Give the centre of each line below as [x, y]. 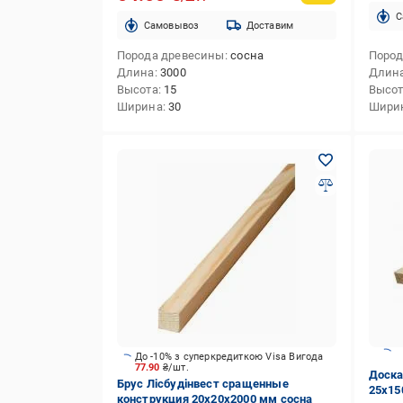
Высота [137, 90]
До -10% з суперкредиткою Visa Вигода [229, 356]
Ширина [139, 107]
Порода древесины [170, 55]
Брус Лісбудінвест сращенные [202, 384]
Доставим [270, 25]
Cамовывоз [171, 25]
